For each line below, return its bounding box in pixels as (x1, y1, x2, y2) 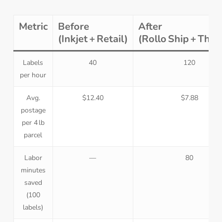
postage (20, 106, 46, 115)
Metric (18, 20, 48, 34)
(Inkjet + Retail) (57, 32, 128, 46)
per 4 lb (21, 118, 45, 128)
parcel (24, 130, 43, 140)
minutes (20, 166, 46, 175)
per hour (20, 70, 47, 80)
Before (57, 20, 89, 34)
